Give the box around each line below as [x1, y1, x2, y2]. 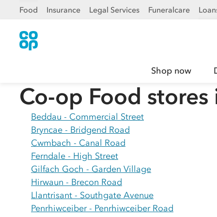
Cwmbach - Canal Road [31, 138, 125, 148]
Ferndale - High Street [31, 151, 118, 161]
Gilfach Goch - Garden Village [31, 164, 151, 174]
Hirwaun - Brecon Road [31, 177, 122, 187]
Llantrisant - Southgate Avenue [31, 190, 154, 201]
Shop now [151, 65, 191, 76]
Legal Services [89, 5, 139, 15]
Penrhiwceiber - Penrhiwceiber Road [31, 203, 173, 214]
